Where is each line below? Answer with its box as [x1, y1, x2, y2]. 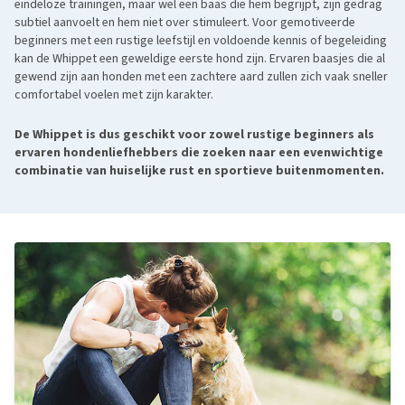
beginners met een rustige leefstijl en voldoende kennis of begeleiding [14, 32, 387, 50]
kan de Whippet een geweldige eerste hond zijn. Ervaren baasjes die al [14, 50, 385, 68]
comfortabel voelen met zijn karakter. [14, 86, 213, 104]
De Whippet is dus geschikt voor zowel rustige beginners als [14, 126, 374, 144]
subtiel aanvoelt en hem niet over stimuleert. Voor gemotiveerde [14, 14, 355, 32]
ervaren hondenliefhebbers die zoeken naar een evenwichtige [14, 144, 383, 162]
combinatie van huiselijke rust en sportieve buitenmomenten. [14, 162, 384, 180]
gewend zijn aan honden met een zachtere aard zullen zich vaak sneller [14, 68, 388, 86]
